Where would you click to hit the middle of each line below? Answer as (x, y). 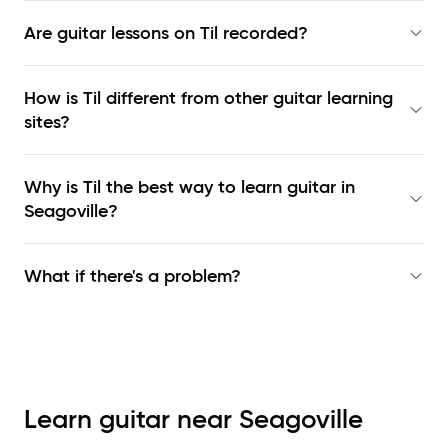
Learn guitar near (131, 419)
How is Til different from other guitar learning (208, 98)
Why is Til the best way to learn (155, 187)
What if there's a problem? (132, 276)
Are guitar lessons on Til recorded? (166, 33)
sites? (47, 122)
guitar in (321, 187)
